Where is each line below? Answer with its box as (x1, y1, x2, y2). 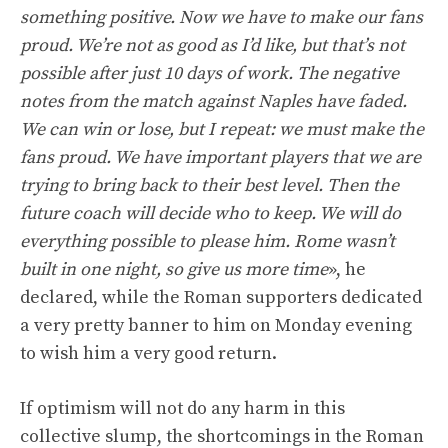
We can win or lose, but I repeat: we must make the (20, 118, 424, 141)
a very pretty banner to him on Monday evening (20, 314, 412, 337)
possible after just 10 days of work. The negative (20, 62, 399, 85)
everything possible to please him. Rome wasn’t (20, 230, 395, 253)
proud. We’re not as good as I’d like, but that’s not (20, 34, 405, 57)
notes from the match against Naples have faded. (20, 90, 407, 113)
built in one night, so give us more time (20, 258, 328, 281)
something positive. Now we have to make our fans (20, 6, 423, 29)
